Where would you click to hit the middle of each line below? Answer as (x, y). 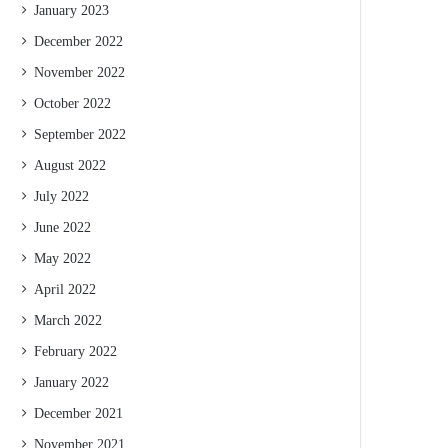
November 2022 (80, 72)
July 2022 (62, 196)
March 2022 (68, 320)
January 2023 (72, 10)
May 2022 (63, 258)
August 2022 (70, 165)
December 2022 (79, 41)
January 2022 (72, 382)
